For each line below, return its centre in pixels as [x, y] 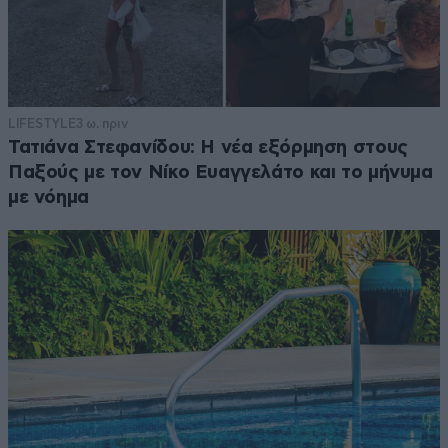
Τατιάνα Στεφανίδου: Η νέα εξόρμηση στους [208, 148]
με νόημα [48, 198]
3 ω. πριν [101, 124]
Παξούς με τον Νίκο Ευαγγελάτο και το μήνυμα [220, 173]
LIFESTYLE [42, 124]
